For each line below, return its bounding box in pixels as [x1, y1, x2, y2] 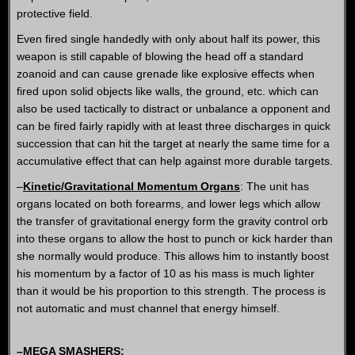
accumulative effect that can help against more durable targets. [17, 155, 333, 167]
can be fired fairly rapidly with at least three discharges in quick [17, 120, 330, 132]
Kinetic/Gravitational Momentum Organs [23, 180, 240, 193]
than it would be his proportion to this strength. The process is [17, 284, 326, 297]
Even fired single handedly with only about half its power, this [17, 32, 320, 45]
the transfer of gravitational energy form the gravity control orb [17, 215, 328, 227]
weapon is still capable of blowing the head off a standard [17, 50, 303, 63]
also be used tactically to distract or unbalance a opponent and [17, 102, 330, 115]
